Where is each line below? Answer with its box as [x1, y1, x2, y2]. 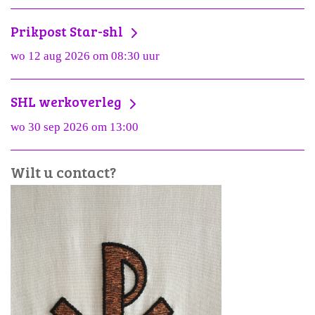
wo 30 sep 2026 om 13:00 [11, 120, 139, 134]
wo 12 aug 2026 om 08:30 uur [11, 49, 160, 63]
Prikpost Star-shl [11, 22, 126, 41]
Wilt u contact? [11, 161, 116, 182]
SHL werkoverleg [11, 92, 124, 111]
